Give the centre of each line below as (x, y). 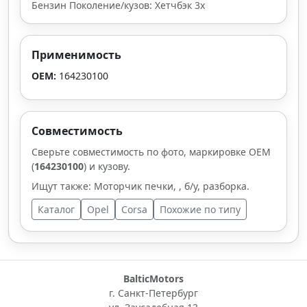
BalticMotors (153, 279)
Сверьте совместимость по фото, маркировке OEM (151, 152)
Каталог (56, 209)
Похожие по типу (200, 209)
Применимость (76, 55)
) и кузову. (107, 166)
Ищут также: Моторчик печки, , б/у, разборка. (140, 186)
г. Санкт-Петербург (153, 293)
